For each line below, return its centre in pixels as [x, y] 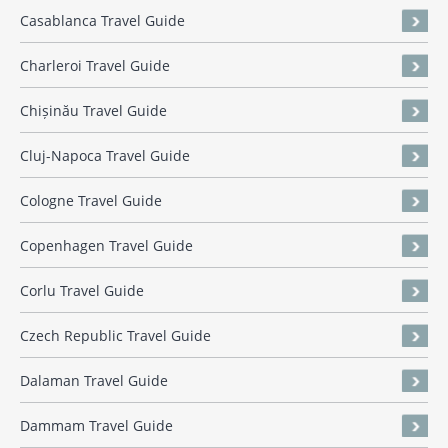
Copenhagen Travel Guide [106, 246]
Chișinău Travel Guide [93, 111]
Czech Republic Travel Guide [115, 336]
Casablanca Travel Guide [102, 21]
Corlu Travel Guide [82, 291]
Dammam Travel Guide [96, 426]
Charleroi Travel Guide [95, 66]
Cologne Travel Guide [91, 201]
